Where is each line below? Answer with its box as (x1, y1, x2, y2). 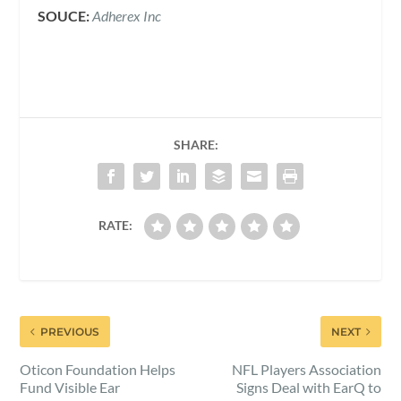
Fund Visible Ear (20, 378, 121, 396)
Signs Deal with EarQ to (235, 378, 381, 396)
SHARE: (174, 136, 218, 152)
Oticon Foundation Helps (20, 360, 176, 378)
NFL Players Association (231, 360, 381, 378)
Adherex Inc (92, 6, 162, 24)
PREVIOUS (40, 324, 100, 338)
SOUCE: (38, 6, 90, 24)
